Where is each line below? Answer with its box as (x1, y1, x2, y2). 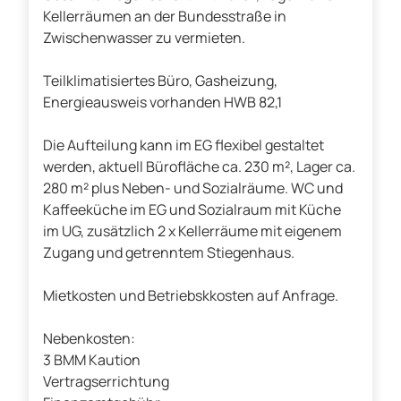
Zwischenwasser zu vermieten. (43, 28, 245, 48)
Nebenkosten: (43, 328, 135, 349)
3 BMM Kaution (43, 350, 141, 371)
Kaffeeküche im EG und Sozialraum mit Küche (43, 200, 341, 220)
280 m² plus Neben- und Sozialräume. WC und (43, 178, 343, 199)
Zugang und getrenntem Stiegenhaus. (43, 243, 294, 263)
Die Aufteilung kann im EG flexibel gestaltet (43, 135, 324, 156)
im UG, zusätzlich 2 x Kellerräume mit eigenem (43, 221, 342, 242)
